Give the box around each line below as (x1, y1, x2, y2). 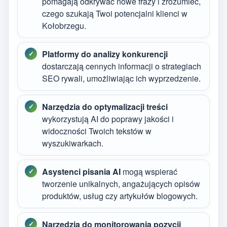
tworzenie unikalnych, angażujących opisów (42, 177, 200, 190)
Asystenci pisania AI (42, 165, 121, 177)
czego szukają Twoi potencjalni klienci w (42, 7, 187, 19)
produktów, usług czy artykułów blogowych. (42, 190, 198, 202)
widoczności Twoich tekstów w (42, 125, 152, 137)
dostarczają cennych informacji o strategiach (42, 60, 201, 72)
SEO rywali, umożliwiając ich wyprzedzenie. (42, 72, 201, 84)
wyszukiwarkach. (42, 137, 103, 149)
